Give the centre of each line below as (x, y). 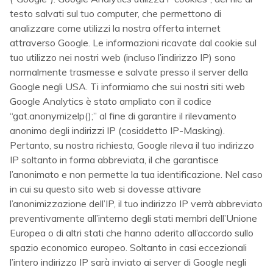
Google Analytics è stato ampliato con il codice (111, 101)
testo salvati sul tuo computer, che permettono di (115, 13)
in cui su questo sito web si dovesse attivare (105, 189)
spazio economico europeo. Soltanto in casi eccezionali (128, 247)
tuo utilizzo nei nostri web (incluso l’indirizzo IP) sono (123, 57)
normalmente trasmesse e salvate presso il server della (129, 72)
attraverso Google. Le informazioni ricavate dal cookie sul (133, 43)
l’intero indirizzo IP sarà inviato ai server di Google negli (128, 262)
